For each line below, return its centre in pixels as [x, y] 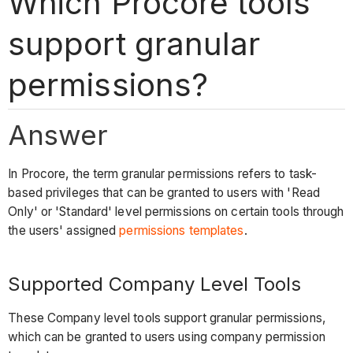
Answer [58, 134]
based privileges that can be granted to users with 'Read [164, 193]
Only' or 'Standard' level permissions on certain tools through [176, 212]
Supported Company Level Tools [155, 284]
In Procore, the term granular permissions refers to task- [163, 174]
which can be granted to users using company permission [167, 336]
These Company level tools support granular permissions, [167, 318]
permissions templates [182, 231]
